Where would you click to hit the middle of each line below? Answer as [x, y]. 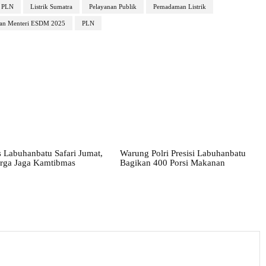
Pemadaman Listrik [179, 6]
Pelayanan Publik [113, 6]
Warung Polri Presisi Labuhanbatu [183, 153]
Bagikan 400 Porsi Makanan [172, 162]
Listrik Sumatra [51, 6]
